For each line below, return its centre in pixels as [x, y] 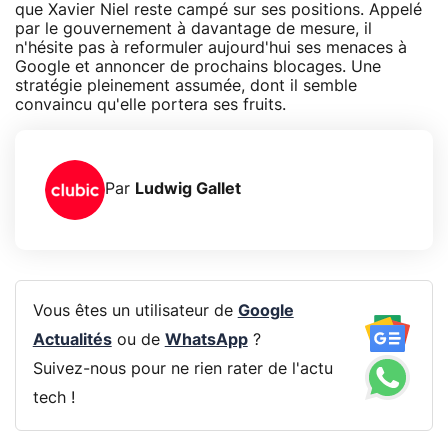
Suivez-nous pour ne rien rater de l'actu [182, 369]
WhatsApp [206, 340]
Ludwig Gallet [188, 189]
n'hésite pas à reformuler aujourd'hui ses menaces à [211, 47]
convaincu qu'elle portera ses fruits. [150, 104]
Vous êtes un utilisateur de [135, 311]
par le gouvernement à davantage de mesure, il [193, 28]
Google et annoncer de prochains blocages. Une [198, 66]
